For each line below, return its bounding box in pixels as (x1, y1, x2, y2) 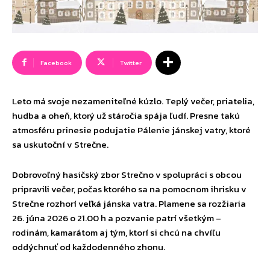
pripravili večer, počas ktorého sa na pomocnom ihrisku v (12, 181, 246, 196)
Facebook (40, 57, 72, 67)
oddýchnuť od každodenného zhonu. (12, 239, 165, 254)
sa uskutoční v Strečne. (12, 137, 108, 151)
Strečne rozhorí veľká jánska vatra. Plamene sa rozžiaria (12, 196, 246, 210)
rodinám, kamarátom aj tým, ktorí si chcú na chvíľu (12, 225, 221, 239)
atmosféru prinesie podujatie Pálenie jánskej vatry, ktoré (12, 122, 251, 137)
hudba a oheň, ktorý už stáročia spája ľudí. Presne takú (12, 108, 240, 122)
